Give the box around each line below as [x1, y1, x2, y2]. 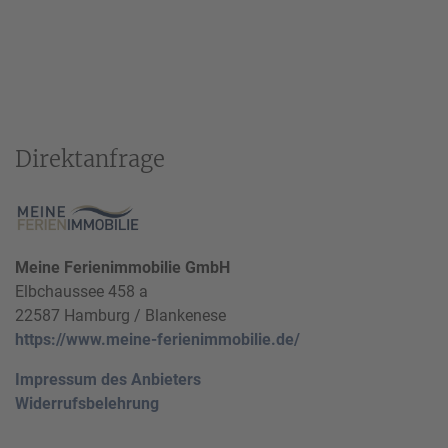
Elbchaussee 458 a [15, 282, 148, 302]
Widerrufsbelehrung [15, 394, 159, 414]
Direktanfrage [15, 145, 165, 173]
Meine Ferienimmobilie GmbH [15, 258, 230, 278]
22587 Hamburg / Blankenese [15, 306, 226, 326]
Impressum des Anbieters [15, 370, 201, 390]
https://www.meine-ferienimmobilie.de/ [15, 330, 300, 350]
